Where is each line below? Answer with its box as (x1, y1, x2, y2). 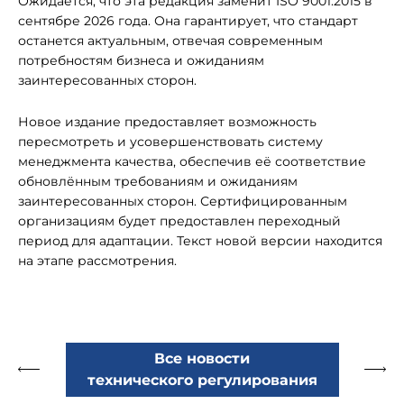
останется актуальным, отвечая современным (18, 32, 323, 49)
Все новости (154, 350, 250, 367)
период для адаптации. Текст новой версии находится (18, 233, 382, 249)
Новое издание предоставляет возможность (18, 114, 317, 130)
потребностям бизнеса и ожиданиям (18, 52, 264, 69)
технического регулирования (87, 372, 317, 389)
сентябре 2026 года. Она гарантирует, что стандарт (18, 13, 358, 29)
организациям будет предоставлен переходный (18, 213, 341, 229)
